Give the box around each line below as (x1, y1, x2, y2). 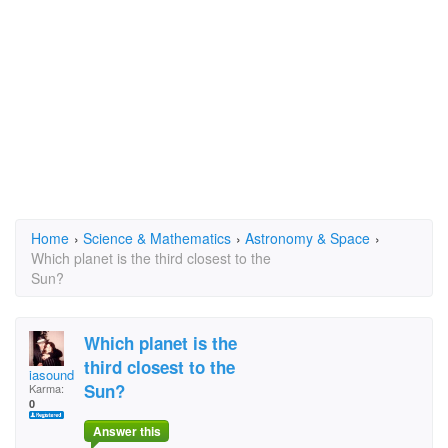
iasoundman (29, 365, 99, 384)
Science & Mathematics (83, 228, 231, 248)
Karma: (29, 380, 64, 396)
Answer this (92, 422, 161, 441)
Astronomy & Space (245, 228, 370, 248)
